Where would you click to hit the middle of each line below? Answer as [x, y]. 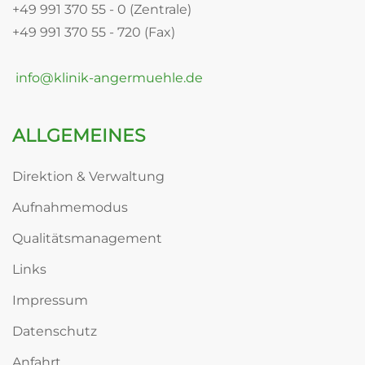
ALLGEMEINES [79, 136]
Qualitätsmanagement [87, 239]
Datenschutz [55, 332]
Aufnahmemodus [70, 208]
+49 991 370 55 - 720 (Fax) [94, 33]
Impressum [50, 301]
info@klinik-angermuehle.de [108, 78]
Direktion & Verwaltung [88, 177]
